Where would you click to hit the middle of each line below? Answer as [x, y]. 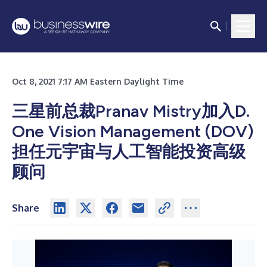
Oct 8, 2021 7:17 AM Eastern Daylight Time [98, 81]
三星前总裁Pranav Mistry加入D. [131, 111]
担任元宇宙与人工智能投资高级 [129, 151]
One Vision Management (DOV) [133, 131]
